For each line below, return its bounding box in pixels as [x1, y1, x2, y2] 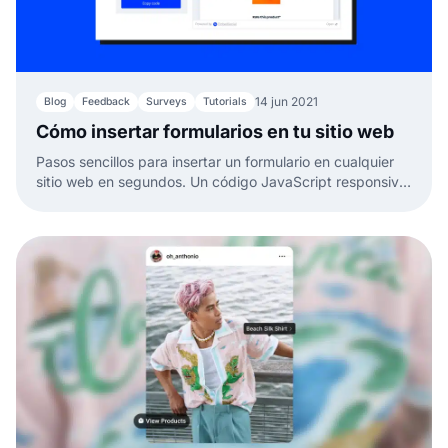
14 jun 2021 [255, 93, 318, 109]
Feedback [82, 94, 130, 108]
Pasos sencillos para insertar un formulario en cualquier [36, 152, 394, 170]
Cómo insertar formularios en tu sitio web [36, 120, 394, 142]
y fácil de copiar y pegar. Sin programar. [36, 192, 299, 210]
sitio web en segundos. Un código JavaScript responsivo [36, 172, 407, 190]
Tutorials [203, 94, 247, 108]
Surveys [146, 94, 187, 108]
